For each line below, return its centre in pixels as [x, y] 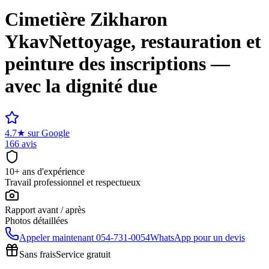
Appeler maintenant [56, 237]
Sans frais [38, 254]
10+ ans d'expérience [45, 171]
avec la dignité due [81, 86]
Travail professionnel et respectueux [73, 182]
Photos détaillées [36, 220]
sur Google [49, 133]
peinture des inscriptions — [117, 64]
